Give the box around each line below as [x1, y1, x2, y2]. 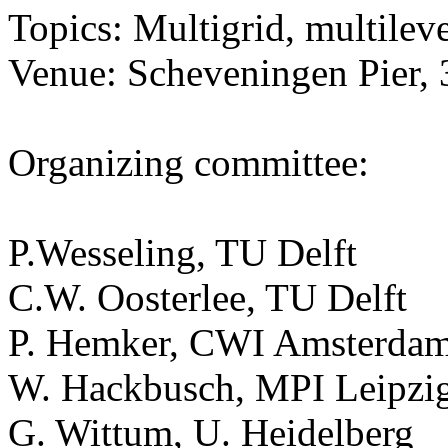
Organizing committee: [8, 141, 369, 185]
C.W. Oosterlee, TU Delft [8, 276, 407, 320]
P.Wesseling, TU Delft [8, 231, 357, 275]
